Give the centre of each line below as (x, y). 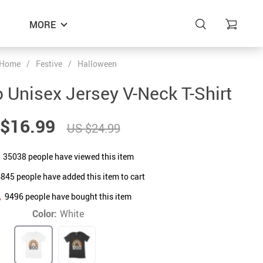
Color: (44, 214)
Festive (49, 64)
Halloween (97, 64)
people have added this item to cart (80, 176)
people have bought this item (77, 196)
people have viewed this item (80, 156)
